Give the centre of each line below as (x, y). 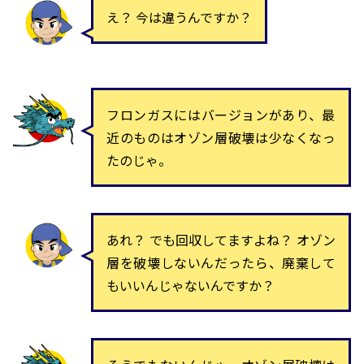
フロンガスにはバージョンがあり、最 (221, 114)
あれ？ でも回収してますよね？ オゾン (221, 239)
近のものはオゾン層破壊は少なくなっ (221, 137)
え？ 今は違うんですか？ (179, 17)
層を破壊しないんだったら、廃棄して (221, 262)
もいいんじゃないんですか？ (191, 285)
